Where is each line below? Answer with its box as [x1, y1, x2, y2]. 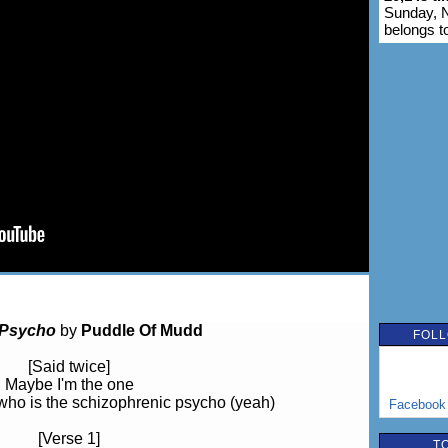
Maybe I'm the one [4, 376, 134, 393]
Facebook [388, 397, 446, 412]
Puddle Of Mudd [80, 322, 203, 339]
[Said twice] [28, 358, 110, 375]
